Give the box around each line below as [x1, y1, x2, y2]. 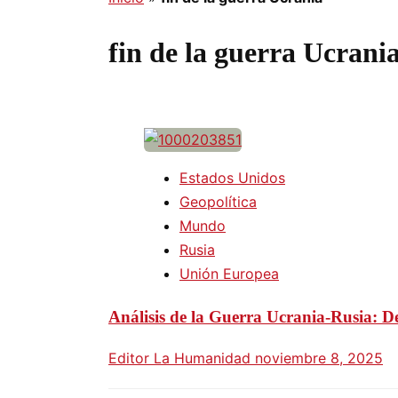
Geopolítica [179, 192, 257, 211]
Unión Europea [179, 264, 279, 283]
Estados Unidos [179, 168, 285, 187]
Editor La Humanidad [108, 349, 255, 368]
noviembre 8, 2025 [255, 349, 383, 368]
